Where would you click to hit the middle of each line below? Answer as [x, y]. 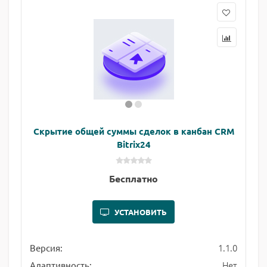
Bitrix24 [133, 144]
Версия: [46, 248]
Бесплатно [133, 178]
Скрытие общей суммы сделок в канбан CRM [133, 131]
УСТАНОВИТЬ [141, 212]
